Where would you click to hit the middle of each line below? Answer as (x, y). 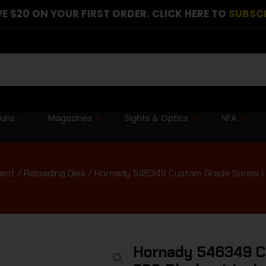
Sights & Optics (157, 118)
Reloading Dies (55, 173)
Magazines (70, 118)
